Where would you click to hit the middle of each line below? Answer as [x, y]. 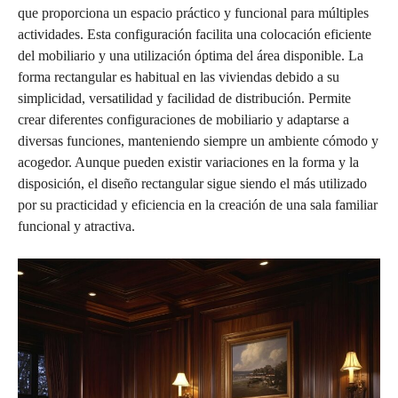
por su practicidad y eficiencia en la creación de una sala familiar [198, 205]
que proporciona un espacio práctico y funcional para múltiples [193, 13]
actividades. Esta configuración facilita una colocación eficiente [195, 34]
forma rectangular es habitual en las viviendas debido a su [179, 77]
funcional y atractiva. [76, 226]
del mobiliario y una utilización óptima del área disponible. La [191, 56]
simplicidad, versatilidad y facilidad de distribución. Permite [184, 98]
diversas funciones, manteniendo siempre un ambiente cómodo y [198, 141]
